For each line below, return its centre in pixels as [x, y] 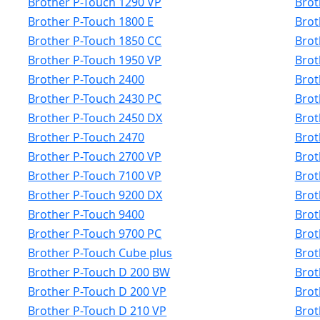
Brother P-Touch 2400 [86, 79]
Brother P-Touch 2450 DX [95, 118]
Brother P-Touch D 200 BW [99, 272]
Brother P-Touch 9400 [86, 214]
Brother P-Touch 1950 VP [95, 60]
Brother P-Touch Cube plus [100, 253]
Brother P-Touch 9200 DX [95, 195]
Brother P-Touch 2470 [86, 137]
